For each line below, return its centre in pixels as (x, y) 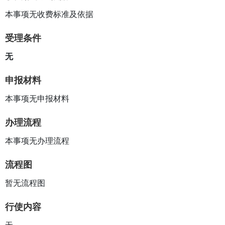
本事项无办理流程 (37, 141)
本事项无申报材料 (37, 98)
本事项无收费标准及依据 (49, 14)
